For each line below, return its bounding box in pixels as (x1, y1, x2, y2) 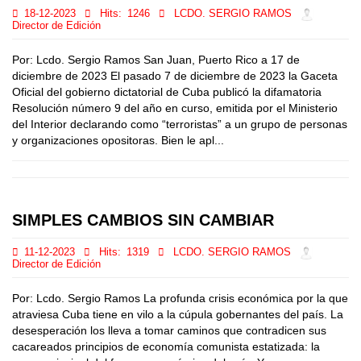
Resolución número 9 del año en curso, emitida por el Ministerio (12, 102, 338, 114)
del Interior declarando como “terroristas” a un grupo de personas (12, 118, 347, 131)
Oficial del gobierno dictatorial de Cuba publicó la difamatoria (12, 85, 322, 98)
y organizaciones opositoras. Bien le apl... (12, 134, 224, 147)
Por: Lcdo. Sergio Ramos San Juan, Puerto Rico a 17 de (12, 53, 300, 66)
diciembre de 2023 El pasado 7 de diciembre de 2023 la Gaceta (12, 69, 338, 82)
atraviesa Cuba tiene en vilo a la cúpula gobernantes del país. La (12, 308, 343, 321)
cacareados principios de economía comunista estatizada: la (12, 340, 320, 353)
